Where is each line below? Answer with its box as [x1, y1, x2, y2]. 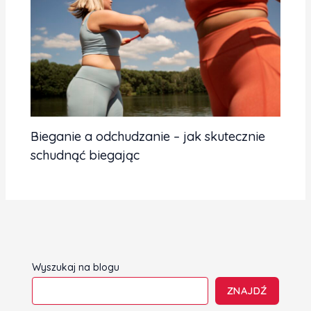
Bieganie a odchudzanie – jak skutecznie [31, 128, 266, 144]
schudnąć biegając [31, 146, 140, 163]
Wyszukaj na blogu [32, 260, 120, 274]
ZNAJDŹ [226, 283, 267, 297]
